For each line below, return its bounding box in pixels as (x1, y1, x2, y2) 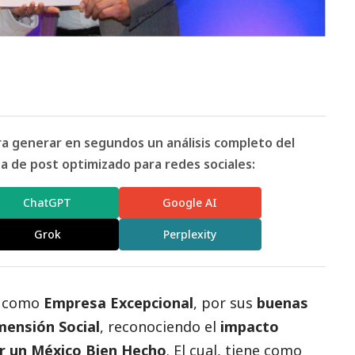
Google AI (162, 195, 218, 211)
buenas (257, 292, 308, 312)
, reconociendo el (100, 316, 220, 336)
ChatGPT (23, 195, 72, 211)
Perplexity (163, 227, 217, 242)
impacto (220, 316, 279, 336)
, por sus (193, 292, 257, 312)
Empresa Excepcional (44, 292, 193, 312)
